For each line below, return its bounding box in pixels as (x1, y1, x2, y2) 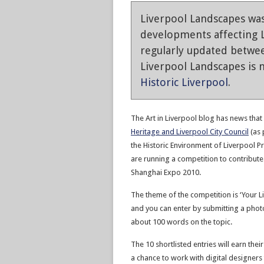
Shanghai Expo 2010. (131, 168, 201, 177)
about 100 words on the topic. (131, 217, 232, 226)
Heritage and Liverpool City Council (131, 127, 249, 136)
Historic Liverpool (140, 76, 228, 88)
